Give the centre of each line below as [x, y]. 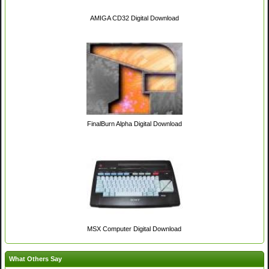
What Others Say [36, 258]
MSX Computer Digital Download [134, 229]
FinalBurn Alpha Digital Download [134, 123]
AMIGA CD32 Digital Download [134, 18]
